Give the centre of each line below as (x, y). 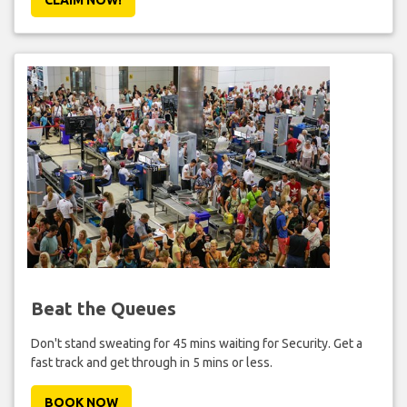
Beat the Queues (103, 308)
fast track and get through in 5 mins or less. (151, 362)
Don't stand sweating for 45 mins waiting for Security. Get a (196, 343)
